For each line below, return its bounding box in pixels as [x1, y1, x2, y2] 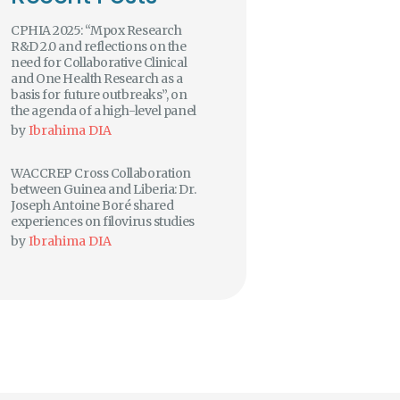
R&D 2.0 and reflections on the [11, 37, 187, 54]
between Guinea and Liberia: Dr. [11, 180, 196, 197]
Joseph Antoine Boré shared [11, 196, 174, 213]
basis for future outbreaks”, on [11, 86, 187, 103]
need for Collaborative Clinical [11, 54, 187, 71]
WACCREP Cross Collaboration [11, 164, 191, 181]
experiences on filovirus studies [11, 212, 195, 229]
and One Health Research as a [11, 70, 183, 87]
